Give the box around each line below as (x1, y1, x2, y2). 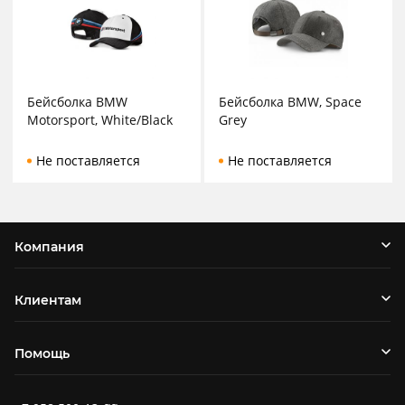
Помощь (14, 345, 70, 363)
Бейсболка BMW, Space (219, 93, 362, 111)
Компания (14, 239, 84, 256)
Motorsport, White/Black (27, 111, 173, 129)
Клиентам (14, 292, 81, 309)
